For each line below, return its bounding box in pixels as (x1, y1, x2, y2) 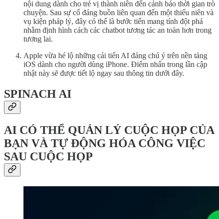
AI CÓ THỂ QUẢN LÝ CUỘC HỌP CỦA (4, 123, 214, 136)
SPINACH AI (4, 88, 71, 101)
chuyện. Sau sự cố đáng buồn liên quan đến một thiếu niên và (23, 8, 214, 17)
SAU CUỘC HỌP (4, 150, 93, 163)
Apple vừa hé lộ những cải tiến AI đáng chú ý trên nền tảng (23, 51, 207, 60)
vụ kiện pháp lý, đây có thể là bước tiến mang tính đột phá (23, 17, 203, 26)
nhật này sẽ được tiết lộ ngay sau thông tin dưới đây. (23, 69, 184, 78)
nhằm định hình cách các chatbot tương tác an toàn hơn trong (23, 26, 212, 35)
